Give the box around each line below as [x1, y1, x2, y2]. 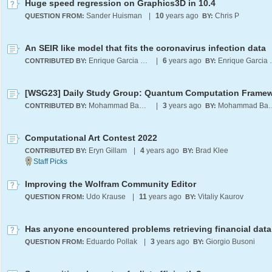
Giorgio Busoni [206, 237, 255, 246]
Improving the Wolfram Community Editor [25, 179, 196, 189]
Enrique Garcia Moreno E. [140, 56, 148, 65]
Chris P [215, 12, 239, 20]
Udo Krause [86, 192, 126, 201]
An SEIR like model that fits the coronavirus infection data [25, 43, 266, 53]
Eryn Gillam [89, 146, 127, 155]
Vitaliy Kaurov [198, 192, 243, 201]
